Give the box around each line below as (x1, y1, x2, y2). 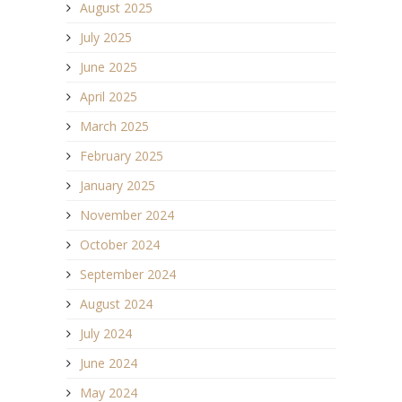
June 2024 (80, 354, 137, 371)
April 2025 (80, 87, 137, 105)
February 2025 (80, 146, 163, 164)
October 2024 (80, 235, 160, 253)
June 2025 (80, 57, 137, 75)
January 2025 (80, 176, 155, 194)
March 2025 (80, 117, 149, 135)
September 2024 (80, 265, 176, 283)
